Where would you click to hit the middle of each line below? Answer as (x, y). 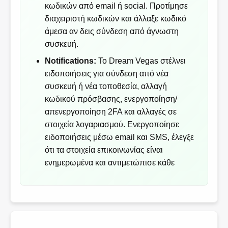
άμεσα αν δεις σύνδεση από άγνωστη (112, 32)
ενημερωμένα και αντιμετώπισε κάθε (110, 163)
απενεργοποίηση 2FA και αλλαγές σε (111, 112)
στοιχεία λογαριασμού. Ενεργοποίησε (112, 125)
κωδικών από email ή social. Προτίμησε (117, 6)
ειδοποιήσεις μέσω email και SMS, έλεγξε (120, 137)
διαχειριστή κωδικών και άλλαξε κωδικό (116, 19)
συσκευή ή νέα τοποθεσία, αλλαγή (106, 87)
